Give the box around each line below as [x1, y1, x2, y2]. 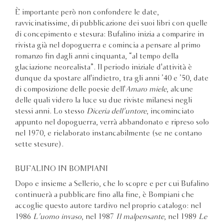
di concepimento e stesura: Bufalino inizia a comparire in [15, 30, 204, 38]
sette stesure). [15, 140, 63, 148]
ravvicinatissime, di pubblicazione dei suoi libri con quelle [15, 19, 207, 27]
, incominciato [146, 107, 194, 115]
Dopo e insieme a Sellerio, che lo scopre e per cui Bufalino [15, 180, 209, 187]
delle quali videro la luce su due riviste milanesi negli [15, 96, 192, 104]
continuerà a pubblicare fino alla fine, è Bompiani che [15, 191, 194, 198]
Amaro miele [125, 85, 166, 93]
